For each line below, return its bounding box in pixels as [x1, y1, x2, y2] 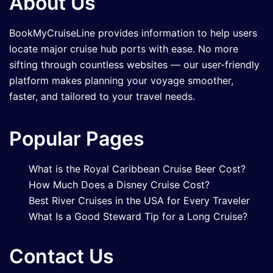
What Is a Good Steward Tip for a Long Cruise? [29, 210, 247, 222]
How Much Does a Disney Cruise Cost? [29, 178, 210, 191]
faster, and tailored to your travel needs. [9, 90, 195, 102]
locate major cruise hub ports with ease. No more [9, 42, 238, 55]
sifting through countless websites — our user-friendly [9, 58, 260, 71]
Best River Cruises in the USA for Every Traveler [29, 194, 250, 207]
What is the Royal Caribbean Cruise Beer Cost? [29, 162, 246, 175]
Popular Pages [9, 126, 144, 151]
